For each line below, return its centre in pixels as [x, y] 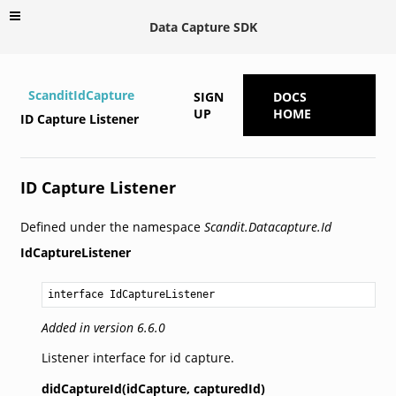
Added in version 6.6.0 [103, 327]
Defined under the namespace [112, 226]
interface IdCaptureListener [131, 294]
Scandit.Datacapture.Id [267, 226]
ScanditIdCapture [81, 95]
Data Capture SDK [203, 27]
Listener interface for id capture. [137, 357]
